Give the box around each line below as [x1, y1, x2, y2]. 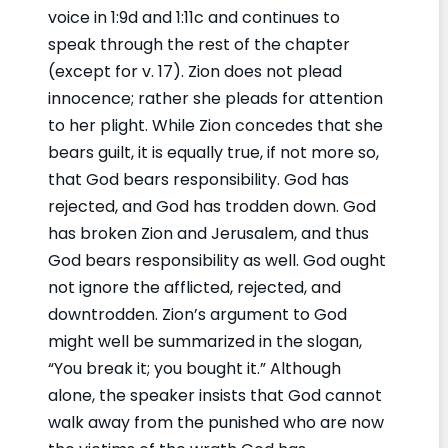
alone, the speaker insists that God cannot [48, 383, 382, 407]
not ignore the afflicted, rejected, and [48, 275, 341, 299]
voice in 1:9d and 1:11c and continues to [48, 5, 340, 29]
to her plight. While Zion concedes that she [48, 113, 383, 137]
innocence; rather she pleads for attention [48, 86, 383, 110]
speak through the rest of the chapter [48, 32, 350, 56]
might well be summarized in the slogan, [48, 329, 362, 353]
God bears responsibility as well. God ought [48, 248, 386, 272]
